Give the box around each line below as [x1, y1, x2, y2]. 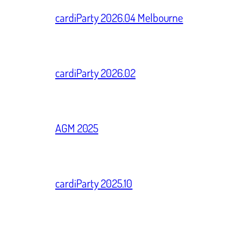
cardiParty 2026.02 [55, 65, 136, 80]
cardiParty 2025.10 [55, 176, 133, 191]
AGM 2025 [55, 121, 99, 135]
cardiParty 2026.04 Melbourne [55, 10, 184, 25]
